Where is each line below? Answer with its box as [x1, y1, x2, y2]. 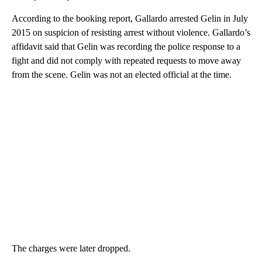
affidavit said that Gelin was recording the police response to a [12, 42, 240, 52]
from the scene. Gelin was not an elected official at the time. [12, 70, 232, 80]
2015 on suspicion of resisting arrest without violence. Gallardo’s [12, 27, 250, 38]
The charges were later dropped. [12, 243, 130, 254]
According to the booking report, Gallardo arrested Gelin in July [12, 13, 248, 24]
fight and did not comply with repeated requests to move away [12, 56, 241, 66]
